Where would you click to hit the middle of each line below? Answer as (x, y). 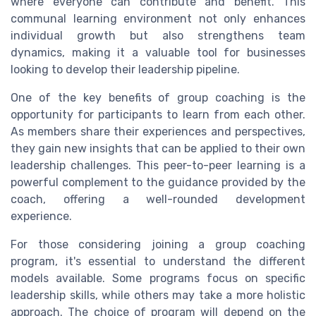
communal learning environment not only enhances (158, 18)
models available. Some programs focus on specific (158, 278)
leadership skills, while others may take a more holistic (158, 295)
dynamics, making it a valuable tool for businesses (158, 52)
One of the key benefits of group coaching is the (158, 97)
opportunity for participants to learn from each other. (158, 114)
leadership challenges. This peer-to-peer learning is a (158, 165)
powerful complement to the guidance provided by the (158, 182)
